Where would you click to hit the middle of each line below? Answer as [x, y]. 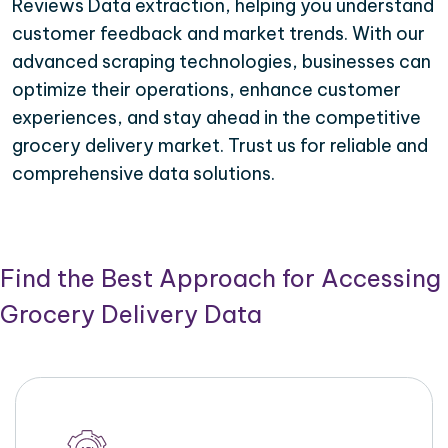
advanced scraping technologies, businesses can [221, 62]
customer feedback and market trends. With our [218, 34]
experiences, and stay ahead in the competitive [216, 118]
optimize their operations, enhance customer [206, 90]
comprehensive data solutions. [143, 174]
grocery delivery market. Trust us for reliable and [220, 146]
